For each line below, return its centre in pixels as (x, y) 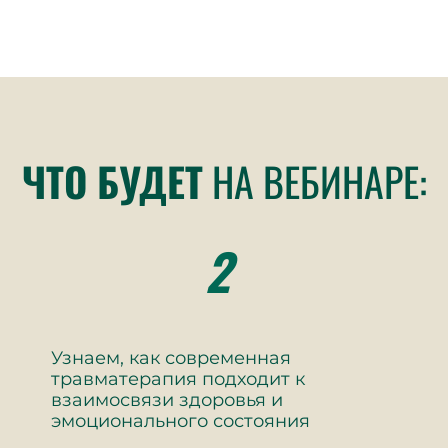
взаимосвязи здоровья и (167, 400)
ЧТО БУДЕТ (112, 181)
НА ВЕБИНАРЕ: (314, 181)
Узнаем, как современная (171, 358)
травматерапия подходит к (178, 379)
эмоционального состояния (180, 421)
